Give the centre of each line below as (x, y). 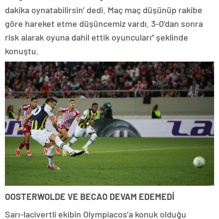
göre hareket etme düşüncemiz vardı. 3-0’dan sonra (104, 24)
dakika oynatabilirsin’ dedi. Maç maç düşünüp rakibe (104, 10)
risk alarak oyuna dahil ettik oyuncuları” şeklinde (97, 37)
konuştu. (22, 51)
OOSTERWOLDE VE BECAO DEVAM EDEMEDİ (90, 197)
